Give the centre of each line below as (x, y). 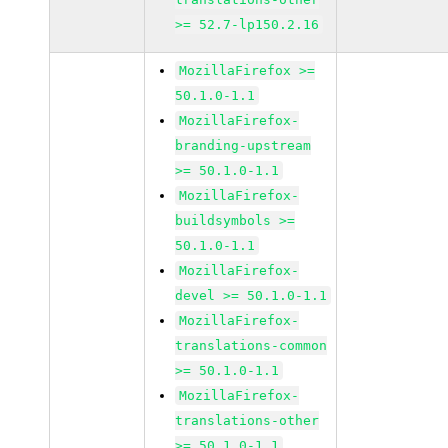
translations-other (247, 420)
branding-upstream (243, 145)
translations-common (251, 345)
